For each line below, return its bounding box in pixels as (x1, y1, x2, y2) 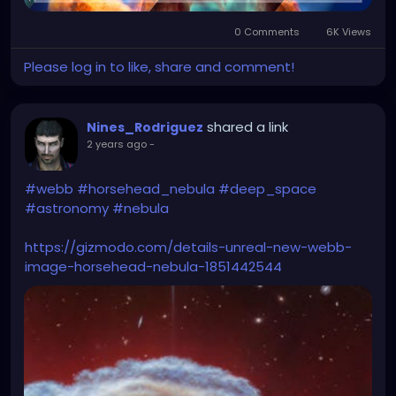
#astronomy (25, 198, 109, 217)
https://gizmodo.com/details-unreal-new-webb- (25, 237, 352, 256)
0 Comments (232, 24, 303, 39)
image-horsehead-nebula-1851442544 (25, 256, 282, 276)
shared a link (207, 117, 288, 136)
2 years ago (87, 136, 147, 151)
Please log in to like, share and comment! (24, 57, 294, 76)
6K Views (324, 24, 371, 39)
